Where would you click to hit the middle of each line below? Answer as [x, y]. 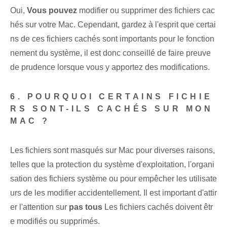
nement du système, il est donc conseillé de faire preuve [110, 53]
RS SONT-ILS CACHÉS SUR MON [112, 109]
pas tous [86, 207]
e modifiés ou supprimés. [55, 221]
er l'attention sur [40, 207]
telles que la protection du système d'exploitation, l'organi [112, 165]
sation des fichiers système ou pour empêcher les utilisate [113, 179]
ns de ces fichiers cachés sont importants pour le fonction [112, 39]
